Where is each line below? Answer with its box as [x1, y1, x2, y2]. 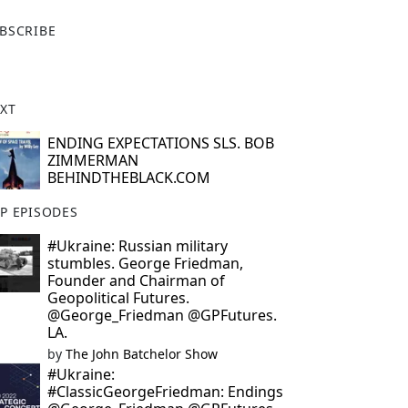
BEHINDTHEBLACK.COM [46, 168, 210, 188]
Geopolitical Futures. [46, 288, 189, 308]
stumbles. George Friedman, [46, 253, 243, 273]
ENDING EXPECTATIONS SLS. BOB [46, 133, 274, 153]
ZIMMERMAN [46, 150, 138, 170]
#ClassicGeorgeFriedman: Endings [46, 382, 283, 402]
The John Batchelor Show [65, 345, 218, 362]
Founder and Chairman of [46, 270, 225, 291]
